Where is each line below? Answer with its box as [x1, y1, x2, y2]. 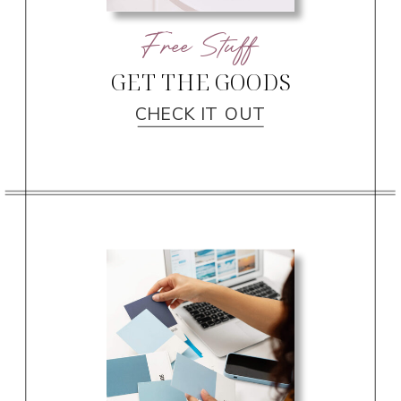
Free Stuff [143, 26, 260, 73]
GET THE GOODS [110, 66, 291, 97]
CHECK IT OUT [134, 102, 267, 127]
